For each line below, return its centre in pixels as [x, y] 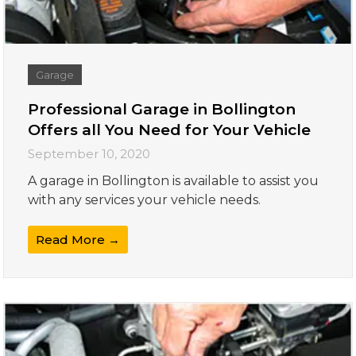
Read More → [78, 240]
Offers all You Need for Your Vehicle [170, 130]
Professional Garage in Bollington [162, 110]
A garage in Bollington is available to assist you [174, 181]
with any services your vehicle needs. [145, 200]
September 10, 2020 [89, 154]
